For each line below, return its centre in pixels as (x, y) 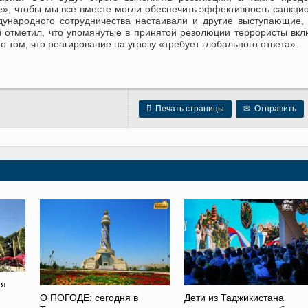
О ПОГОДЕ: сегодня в (89, 298)
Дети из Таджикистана (234, 298)
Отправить (273, 109)
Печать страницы (188, 109)
